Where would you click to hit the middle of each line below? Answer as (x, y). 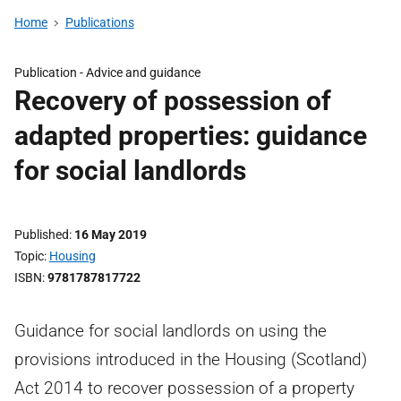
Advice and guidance (143, 73)
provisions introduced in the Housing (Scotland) (191, 359)
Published (42, 235)
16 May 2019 (111, 235)
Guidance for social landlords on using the (171, 331)
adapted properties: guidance (191, 136)
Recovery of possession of (173, 101)
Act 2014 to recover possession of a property (184, 388)
